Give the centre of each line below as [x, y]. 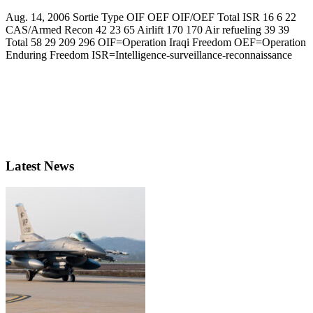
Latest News [40, 166]
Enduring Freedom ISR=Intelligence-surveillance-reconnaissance [149, 55]
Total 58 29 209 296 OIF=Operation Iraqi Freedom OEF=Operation [156, 43]
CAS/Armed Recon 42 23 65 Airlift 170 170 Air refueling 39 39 [147, 30]
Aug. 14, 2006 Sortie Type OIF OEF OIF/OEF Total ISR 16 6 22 [151, 17]
